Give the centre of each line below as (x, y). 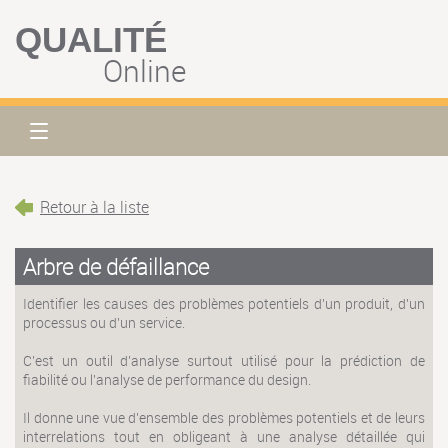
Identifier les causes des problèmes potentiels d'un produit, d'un (224, 303)
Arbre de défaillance (116, 267)
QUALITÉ (91, 39)
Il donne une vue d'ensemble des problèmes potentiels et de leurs (224, 417)
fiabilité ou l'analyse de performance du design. (167, 379)
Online (144, 70)
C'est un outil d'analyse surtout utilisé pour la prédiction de (224, 360)
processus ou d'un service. (104, 322)
